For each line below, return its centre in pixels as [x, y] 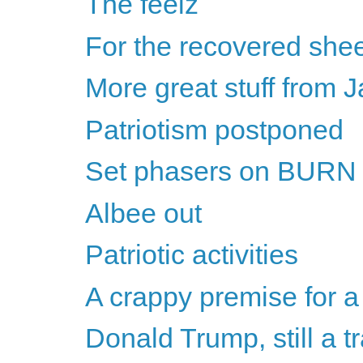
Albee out [143, 213]
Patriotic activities [191, 255]
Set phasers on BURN [220, 171]
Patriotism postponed [214, 129]
